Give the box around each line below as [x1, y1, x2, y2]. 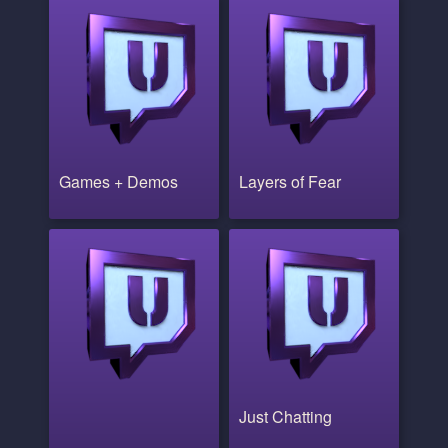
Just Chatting [239, 405, 332, 429]
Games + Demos [59, 170, 178, 194]
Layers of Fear [239, 170, 341, 194]
